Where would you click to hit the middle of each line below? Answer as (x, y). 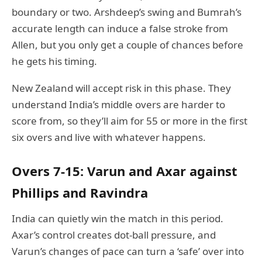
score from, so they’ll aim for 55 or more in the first (130, 120)
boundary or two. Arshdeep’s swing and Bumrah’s (127, 12)
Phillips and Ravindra (80, 192)
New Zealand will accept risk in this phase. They (121, 88)
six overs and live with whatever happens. (109, 137)
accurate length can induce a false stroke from (120, 28)
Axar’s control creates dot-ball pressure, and (114, 235)
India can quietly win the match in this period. (118, 218)
